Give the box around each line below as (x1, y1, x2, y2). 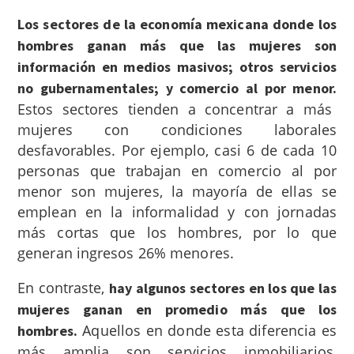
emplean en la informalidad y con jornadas (17, 201, 337, 221)
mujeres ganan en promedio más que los (17, 299, 337, 318)
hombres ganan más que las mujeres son (17, 36, 337, 55)
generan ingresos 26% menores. (17, 243, 239, 262)
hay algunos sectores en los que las (108, 278, 337, 297)
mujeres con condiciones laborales (17, 119, 337, 139)
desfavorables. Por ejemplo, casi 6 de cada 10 (17, 140, 337, 160)
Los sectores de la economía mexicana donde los (17, 14, 337, 33)
